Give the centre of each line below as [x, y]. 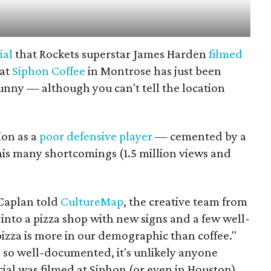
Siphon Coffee [49, 71]
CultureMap [92, 202]
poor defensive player [96, 136]
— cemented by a [199, 136]
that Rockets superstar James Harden [111, 54]
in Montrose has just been [154, 71]
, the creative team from [185, 202]
